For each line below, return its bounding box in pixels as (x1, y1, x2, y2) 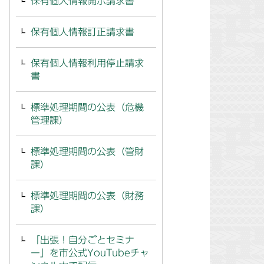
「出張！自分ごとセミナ (31, 235, 134, 245)
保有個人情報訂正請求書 (31, 27, 134, 37)
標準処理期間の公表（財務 (31, 191, 144, 200)
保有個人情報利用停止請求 (31, 58, 144, 68)
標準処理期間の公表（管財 (31, 147, 144, 156)
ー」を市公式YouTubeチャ (31, 248, 149, 258)
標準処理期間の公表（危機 (31, 103, 144, 112)
